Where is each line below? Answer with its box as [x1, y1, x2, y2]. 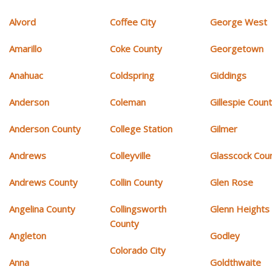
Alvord [9, 15, 36, 28]
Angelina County [9, 202, 75, 215]
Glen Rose [210, 175, 254, 188]
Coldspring [109, 69, 154, 81]
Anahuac [9, 69, 43, 81]
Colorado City [109, 243, 166, 256]
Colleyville [109, 149, 151, 161]
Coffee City [109, 15, 156, 28]
